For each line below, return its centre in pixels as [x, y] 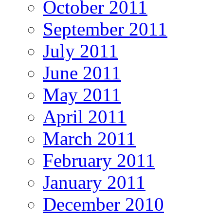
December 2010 [103, 204]
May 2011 [82, 94]
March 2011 [89, 138]
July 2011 [81, 51]
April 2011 [85, 116]
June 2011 [82, 73]
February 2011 [99, 160]
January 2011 [94, 182]
